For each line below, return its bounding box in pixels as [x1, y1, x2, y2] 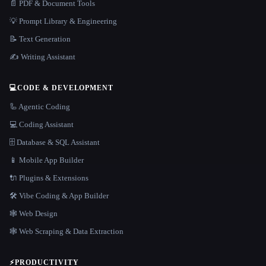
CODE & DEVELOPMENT [17, 83, 114, 92]
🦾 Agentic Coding [9, 102, 70, 111]
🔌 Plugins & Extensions [9, 173, 88, 182]
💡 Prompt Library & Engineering [9, 16, 117, 26]
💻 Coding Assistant [9, 119, 74, 129]
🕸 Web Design [9, 208, 58, 218]
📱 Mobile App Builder [9, 155, 84, 164]
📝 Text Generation [9, 34, 71, 43]
